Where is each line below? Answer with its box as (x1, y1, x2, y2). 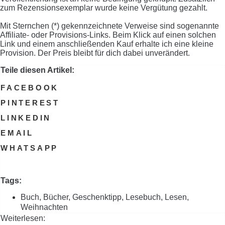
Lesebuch (126, 192, 161, 201)
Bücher (43, 192, 68, 201)
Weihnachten (21, 202, 68, 211)
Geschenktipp (72, 192, 122, 201)
